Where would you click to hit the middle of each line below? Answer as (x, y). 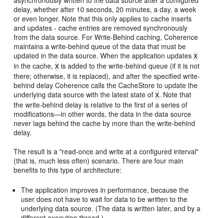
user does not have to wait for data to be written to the (104, 199)
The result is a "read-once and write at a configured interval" (106, 151)
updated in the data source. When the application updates (104, 55)
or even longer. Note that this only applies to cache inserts (103, 18)
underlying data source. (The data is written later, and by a (111, 208)
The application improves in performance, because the (105, 190)
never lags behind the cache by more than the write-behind (105, 123)
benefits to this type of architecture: (68, 170)
